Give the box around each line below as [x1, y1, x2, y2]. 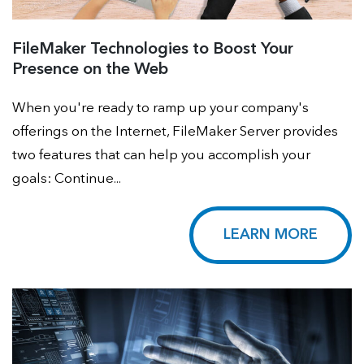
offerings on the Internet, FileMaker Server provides [12, 125, 338, 140]
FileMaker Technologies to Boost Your [12, 41, 293, 58]
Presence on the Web [12, 62, 168, 79]
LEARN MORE [223, 227, 318, 243]
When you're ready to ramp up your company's [12, 102, 309, 116]
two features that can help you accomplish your [12, 149, 310, 163]
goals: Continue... [12, 172, 121, 187]
